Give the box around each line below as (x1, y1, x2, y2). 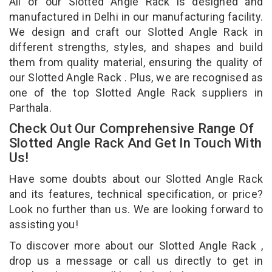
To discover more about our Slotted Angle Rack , (9, 239, 263, 252)
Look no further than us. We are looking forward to (9, 202, 263, 216)
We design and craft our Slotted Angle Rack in (9, 25, 263, 38)
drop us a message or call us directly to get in (9, 254, 263, 267)
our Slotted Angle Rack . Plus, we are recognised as (9, 70, 263, 84)
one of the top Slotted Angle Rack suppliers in (9, 86, 263, 99)
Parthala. (9, 101, 54, 114)
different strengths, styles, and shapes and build (9, 40, 263, 53)
